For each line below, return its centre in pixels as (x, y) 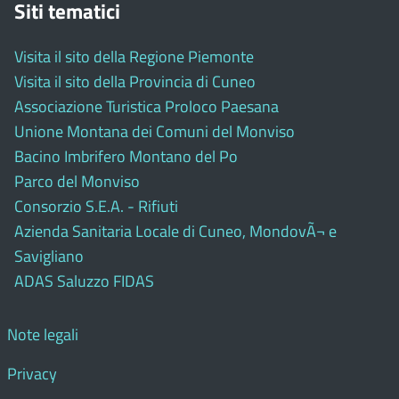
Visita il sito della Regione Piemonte (134, 56)
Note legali (43, 334)
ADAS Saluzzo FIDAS (84, 281)
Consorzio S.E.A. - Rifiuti (96, 206)
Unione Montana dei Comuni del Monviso (155, 131)
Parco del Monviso (77, 181)
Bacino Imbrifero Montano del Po (126, 156)
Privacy (32, 373)
